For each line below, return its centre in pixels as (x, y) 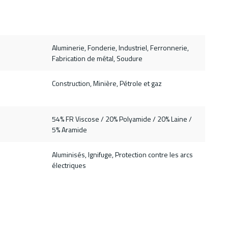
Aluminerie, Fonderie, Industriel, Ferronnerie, (120, 48)
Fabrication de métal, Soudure (97, 59)
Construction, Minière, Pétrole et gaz (107, 83)
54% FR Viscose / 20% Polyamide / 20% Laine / (122, 119)
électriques (69, 165)
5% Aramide (69, 130)
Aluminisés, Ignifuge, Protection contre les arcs (122, 155)
